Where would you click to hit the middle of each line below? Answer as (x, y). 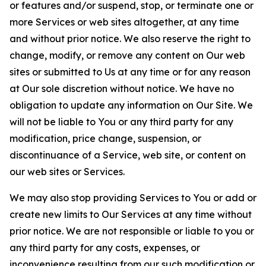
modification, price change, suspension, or (105, 138)
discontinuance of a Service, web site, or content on (128, 155)
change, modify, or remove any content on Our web (127, 55)
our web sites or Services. (67, 172)
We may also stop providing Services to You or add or (133, 198)
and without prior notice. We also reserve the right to (130, 39)
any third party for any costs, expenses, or (105, 248)
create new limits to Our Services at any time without (131, 214)
